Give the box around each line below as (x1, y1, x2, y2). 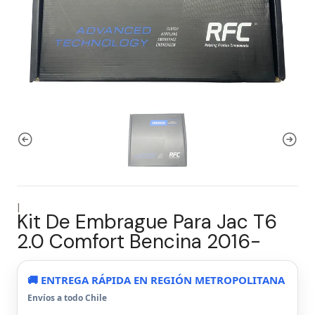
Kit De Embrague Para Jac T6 (17, 209, 277, 235)
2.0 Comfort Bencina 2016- (17, 229, 261, 255)
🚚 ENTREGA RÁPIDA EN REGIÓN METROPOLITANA (27, 273, 285, 287)
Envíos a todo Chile (27, 292, 107, 304)
